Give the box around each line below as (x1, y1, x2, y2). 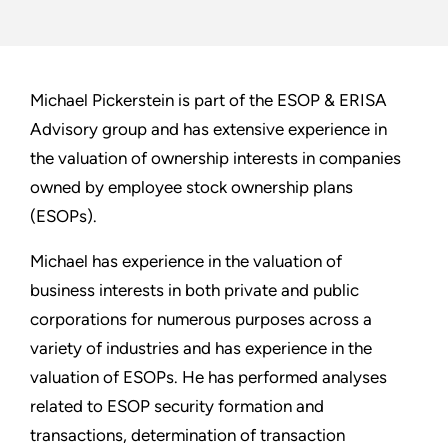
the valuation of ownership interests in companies (30, 148, 401, 169)
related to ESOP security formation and (30, 396, 324, 417)
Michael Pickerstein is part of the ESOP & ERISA (30, 90, 387, 111)
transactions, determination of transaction (30, 425, 345, 446)
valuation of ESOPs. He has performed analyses (30, 367, 387, 388)
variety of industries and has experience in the (30, 338, 372, 359)
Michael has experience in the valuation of (30, 251, 342, 272)
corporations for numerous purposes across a (30, 309, 372, 330)
